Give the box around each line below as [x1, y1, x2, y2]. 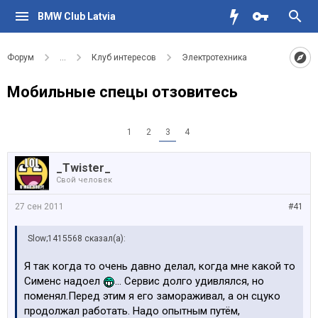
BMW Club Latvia [37, 11, 116, 22]
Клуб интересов [92, 53, 156, 62]
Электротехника [182, 53, 247, 62]
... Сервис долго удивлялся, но [115, 275, 264, 287]
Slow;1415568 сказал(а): [28, 234, 126, 243]
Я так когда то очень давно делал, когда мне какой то [24, 260, 295, 273]
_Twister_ [56, 161, 111, 175]
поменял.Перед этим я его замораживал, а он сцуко [24, 290, 280, 302]
